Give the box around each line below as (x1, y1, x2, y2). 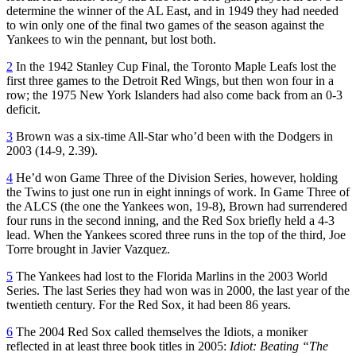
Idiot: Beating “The (230, 339, 328, 353)
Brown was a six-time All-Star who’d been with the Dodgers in (13, 129, 333, 143)
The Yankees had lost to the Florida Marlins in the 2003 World (13, 269, 327, 283)
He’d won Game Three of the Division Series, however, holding (13, 170, 338, 184)
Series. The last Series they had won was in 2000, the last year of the (6, 283, 350, 297)
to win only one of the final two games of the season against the (6, 17, 324, 32)
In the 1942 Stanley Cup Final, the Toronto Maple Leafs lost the (13, 59, 336, 73)
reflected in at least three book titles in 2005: (6, 339, 230, 353)
